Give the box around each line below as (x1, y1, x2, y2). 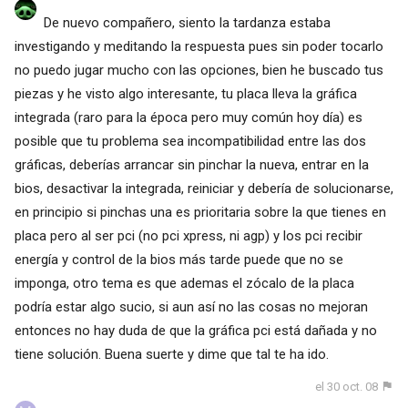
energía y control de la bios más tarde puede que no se (14, 250, 343, 268)
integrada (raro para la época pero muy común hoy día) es (14, 108, 362, 126)
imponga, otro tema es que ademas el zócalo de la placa (14, 274, 354, 291)
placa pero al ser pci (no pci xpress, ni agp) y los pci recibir (14, 227, 362, 244)
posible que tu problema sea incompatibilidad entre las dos (14, 132, 366, 149)
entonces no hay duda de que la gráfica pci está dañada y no (14, 321, 377, 339)
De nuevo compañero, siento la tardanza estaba (43, 14, 331, 31)
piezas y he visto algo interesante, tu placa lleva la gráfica (14, 85, 357, 102)
